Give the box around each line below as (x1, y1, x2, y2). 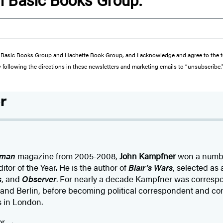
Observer (21, 172, 56, 185)
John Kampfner (119, 149, 176, 162)
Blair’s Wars (128, 161, 173, 173)
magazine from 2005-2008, (15, 149, 119, 162)
